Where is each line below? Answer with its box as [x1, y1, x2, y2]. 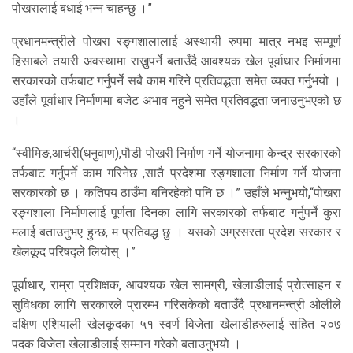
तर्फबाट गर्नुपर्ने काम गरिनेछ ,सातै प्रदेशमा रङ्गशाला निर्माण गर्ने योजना [12, 165, 341, 181]
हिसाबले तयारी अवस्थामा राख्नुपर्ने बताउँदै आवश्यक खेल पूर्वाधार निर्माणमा [12, 54, 341, 69]
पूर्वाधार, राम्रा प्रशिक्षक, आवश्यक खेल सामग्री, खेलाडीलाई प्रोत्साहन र [12, 277, 341, 293]
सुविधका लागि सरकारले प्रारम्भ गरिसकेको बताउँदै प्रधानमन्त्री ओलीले [12, 297, 341, 313]
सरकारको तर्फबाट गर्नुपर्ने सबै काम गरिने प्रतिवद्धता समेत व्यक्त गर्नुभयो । [12, 73, 341, 89]
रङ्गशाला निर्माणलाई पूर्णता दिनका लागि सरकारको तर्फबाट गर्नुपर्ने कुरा [12, 205, 341, 221]
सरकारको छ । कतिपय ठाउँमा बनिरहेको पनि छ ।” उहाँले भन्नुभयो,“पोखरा [12, 185, 341, 201]
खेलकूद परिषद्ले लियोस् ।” [12, 244, 136, 260]
